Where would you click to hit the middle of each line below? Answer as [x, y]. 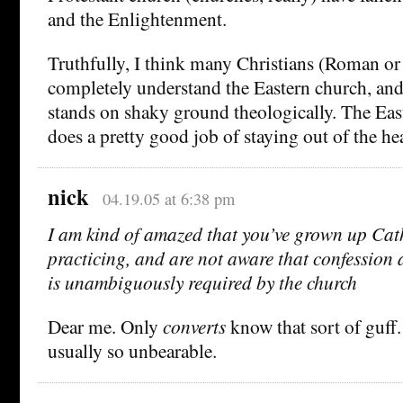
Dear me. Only [105, 326]
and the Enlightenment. [137, 18]
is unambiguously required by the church [202, 282]
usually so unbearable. [132, 350]
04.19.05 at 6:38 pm [168, 198]
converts [194, 326]
